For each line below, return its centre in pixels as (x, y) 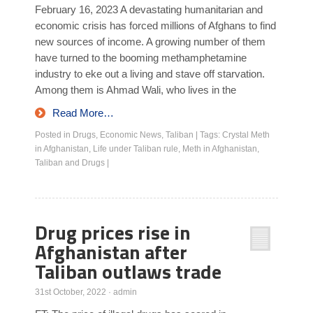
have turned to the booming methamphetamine (141, 58)
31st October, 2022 (71, 292)
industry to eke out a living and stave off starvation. (150, 74)
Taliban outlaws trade (128, 271)
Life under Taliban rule (136, 149)
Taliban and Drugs (70, 163)
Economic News (131, 135)
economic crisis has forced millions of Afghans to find (155, 26)
